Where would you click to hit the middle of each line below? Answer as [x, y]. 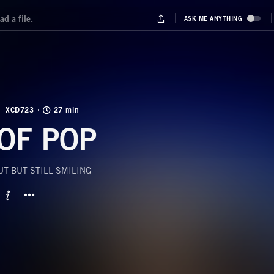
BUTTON [157, 204]
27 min [66, 110]
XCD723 [20, 110]
